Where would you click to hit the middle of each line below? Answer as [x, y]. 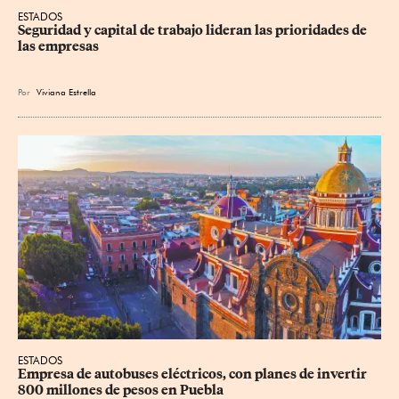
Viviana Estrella [66, 91]
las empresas [58, 46]
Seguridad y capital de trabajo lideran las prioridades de [194, 30]
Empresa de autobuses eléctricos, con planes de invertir [194, 375]
